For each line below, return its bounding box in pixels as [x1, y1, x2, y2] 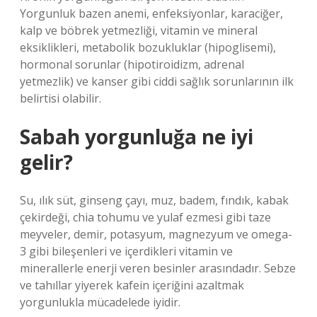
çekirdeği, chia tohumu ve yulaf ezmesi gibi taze [20, 209, 271, 225]
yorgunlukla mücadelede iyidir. [20, 294, 180, 310]
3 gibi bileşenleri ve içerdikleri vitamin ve [20, 243, 233, 259]
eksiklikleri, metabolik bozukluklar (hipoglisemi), [20, 40, 276, 55]
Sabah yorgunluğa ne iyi [20, 123, 253, 150]
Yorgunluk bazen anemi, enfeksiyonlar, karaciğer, [20, 6, 283, 21]
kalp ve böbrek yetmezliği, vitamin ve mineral [20, 23, 258, 38]
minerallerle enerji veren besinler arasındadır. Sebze [20, 260, 296, 276]
